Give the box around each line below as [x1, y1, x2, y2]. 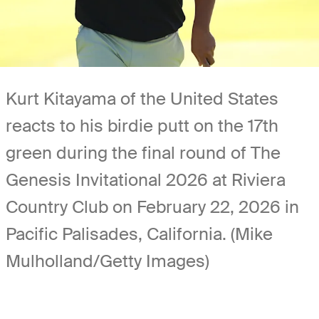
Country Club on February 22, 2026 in [6, 195, 299, 218]
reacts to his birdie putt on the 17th [6, 114, 278, 137]
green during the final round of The [6, 141, 281, 164]
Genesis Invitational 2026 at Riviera [6, 168, 286, 191]
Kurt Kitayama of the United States [6, 87, 278, 110]
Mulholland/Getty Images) [6, 249, 209, 272]
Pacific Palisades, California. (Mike [6, 222, 273, 245]
